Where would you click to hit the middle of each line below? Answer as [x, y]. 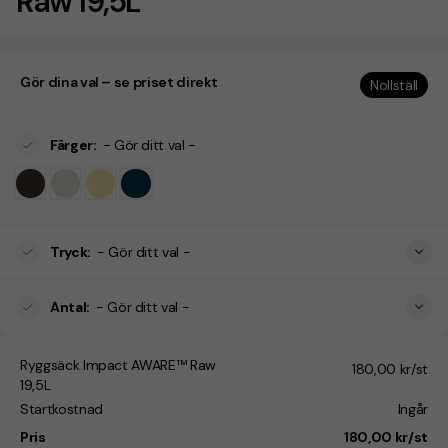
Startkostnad [61, 409]
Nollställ [394, 85]
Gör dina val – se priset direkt [119, 82]
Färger [71, 145]
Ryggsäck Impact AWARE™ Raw [118, 365]
